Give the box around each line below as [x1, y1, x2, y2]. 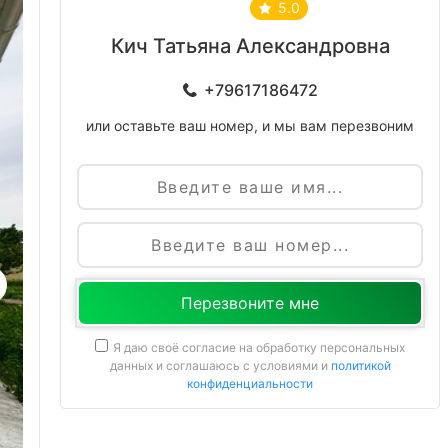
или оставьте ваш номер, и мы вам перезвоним [86, 116, 414, 134]
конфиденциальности [187, 375, 313, 391]
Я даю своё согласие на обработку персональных [113, 339, 405, 355]
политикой [330, 357, 391, 373]
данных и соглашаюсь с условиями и [109, 357, 331, 373]
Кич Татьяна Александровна [110, 33, 390, 58]
